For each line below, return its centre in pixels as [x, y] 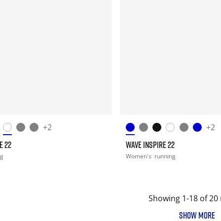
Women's [139, 156]
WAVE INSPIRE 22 [150, 144]
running [165, 156]
